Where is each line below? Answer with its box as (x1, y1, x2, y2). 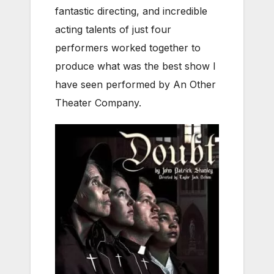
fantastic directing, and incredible (55, 4, 207, 17)
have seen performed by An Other (55, 78, 216, 91)
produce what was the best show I (55, 59, 216, 72)
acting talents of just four (55, 23, 171, 35)
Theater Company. (55, 96, 141, 109)
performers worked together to (55, 41, 201, 54)
